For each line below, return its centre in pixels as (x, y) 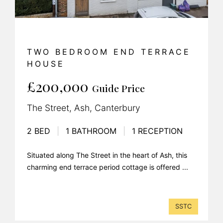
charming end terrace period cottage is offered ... (108, 167)
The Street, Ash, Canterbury (84, 108)
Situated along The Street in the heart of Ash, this (107, 155)
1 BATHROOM (91, 131)
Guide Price (118, 88)
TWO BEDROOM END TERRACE (109, 52)
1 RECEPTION (156, 131)
